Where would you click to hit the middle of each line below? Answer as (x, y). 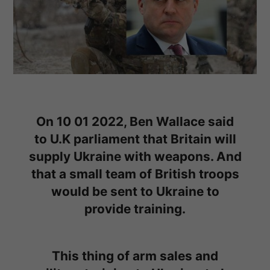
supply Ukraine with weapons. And (135, 156)
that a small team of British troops (135, 174)
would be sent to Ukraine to (135, 191)
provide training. (135, 209)
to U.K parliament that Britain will (135, 139)
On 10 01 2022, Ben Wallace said (135, 121)
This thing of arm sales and (135, 256)
